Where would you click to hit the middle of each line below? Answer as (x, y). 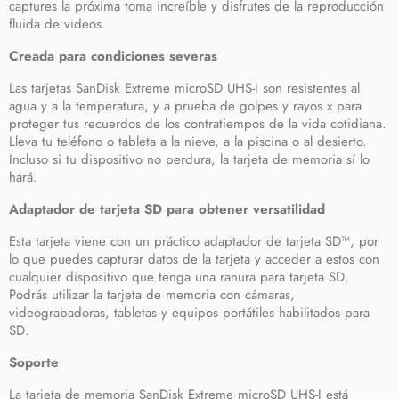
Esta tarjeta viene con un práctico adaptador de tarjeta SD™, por (194, 241)
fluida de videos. (57, 24)
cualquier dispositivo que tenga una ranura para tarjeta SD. (179, 277)
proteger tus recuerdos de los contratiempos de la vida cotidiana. (198, 124)
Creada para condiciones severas (113, 56)
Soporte (34, 362)
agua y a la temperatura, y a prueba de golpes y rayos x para (185, 106)
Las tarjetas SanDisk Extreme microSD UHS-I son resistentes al (184, 88)
